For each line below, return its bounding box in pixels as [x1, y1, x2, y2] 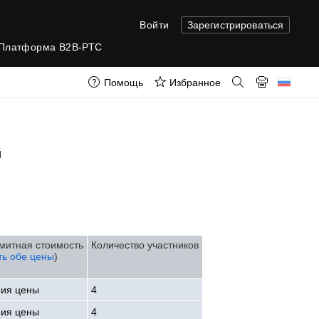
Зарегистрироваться [187, 19, 284, 31]
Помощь [103, 77, 143, 89]
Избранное [169, 77, 221, 89]
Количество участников [91, 239, 199, 251]
